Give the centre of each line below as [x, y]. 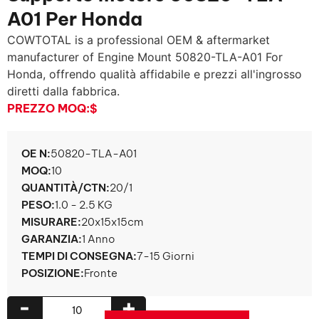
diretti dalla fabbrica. [63, 91]
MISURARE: [51, 222]
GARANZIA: [52, 239]
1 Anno [99, 239]
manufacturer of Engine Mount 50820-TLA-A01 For [145, 57]
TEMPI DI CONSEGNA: [79, 256]
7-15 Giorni [166, 256]
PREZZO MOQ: [48, 108]
